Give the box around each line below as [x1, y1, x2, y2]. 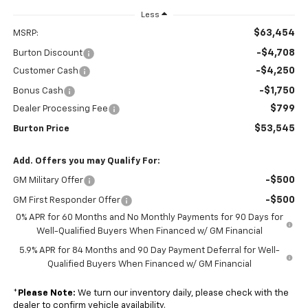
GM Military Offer [12, 176, 83, 186]
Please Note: [17, 289, 76, 298]
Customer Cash [12, 67, 78, 76]
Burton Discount [12, 49, 82, 58]
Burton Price [12, 124, 69, 134]
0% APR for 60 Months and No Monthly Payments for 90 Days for [16, 213, 284, 223]
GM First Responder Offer [12, 196, 120, 206]
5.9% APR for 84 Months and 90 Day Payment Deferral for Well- [19, 246, 280, 256]
